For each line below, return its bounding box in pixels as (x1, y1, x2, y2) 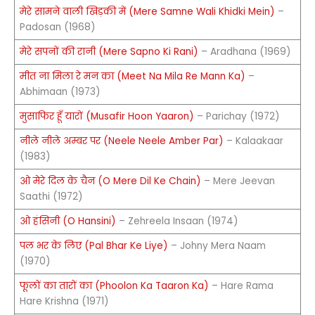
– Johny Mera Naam (167, 238, 266, 252)
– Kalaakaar (223, 134, 283, 148)
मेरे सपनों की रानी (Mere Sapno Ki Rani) (19, 44, 198, 58)
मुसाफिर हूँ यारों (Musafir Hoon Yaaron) (19, 109, 194, 123)
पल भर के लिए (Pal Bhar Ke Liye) (19, 238, 168, 252)
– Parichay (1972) (193, 109, 280, 123)
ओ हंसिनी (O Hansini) (19, 214, 116, 228)
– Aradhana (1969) (198, 44, 291, 58)
